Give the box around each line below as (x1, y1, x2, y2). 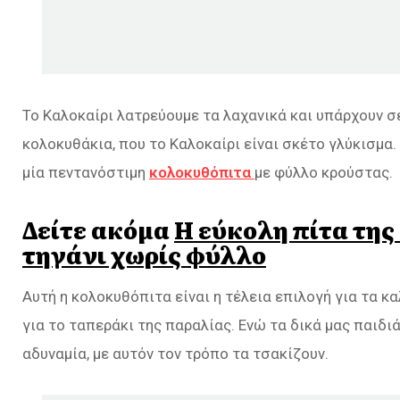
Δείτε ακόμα (22, 212, 174, 246)
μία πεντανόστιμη (22, 163, 149, 181)
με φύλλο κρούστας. (254, 163, 393, 181)
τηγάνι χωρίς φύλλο (22, 237, 266, 271)
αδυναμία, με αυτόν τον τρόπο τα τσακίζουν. (22, 344, 329, 362)
